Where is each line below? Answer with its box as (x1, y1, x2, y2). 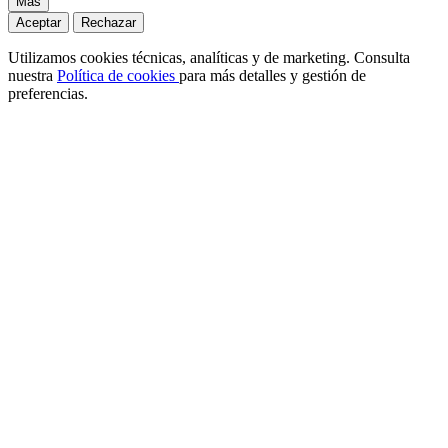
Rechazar (81, 15, 136, 31)
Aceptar (16, 15, 61, 31)
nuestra (8, 67, 57, 85)
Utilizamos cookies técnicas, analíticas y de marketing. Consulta (8, 49, 410, 67)
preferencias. (8, 85, 88, 103)
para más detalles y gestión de (179, 67, 366, 85)
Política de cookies (57, 67, 179, 85)
